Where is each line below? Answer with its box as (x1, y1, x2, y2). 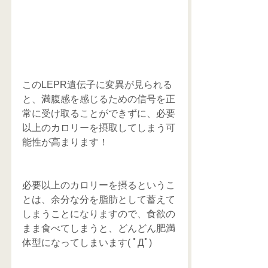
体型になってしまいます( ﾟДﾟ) (22, 237, 152, 248)
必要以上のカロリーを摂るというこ (22, 179, 175, 190)
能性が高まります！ (22, 136, 108, 147)
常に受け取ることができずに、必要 (22, 108, 175, 118)
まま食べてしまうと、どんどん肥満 (22, 223, 175, 233)
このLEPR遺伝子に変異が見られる (22, 79, 172, 90)
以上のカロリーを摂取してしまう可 (22, 122, 175, 133)
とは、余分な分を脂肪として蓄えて (22, 194, 175, 205)
